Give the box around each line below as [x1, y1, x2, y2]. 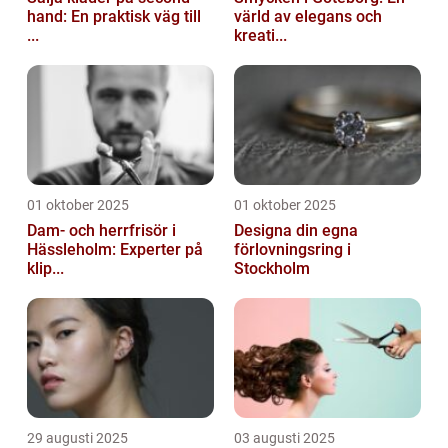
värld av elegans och [234, 7, 382, 27]
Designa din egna [234, 221, 358, 241]
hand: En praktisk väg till [27, 7, 201, 27]
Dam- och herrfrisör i [27, 221, 176, 241]
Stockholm [234, 259, 310, 279]
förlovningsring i [234, 240, 351, 260]
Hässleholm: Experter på [27, 240, 203, 260]
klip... [27, 259, 64, 279]
